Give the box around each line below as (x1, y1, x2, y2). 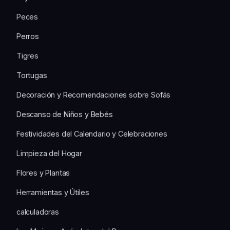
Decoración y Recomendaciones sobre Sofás (16, 90, 171, 100)
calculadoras (16, 207, 59, 217)
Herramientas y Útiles (16, 188, 89, 197)
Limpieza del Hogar (16, 149, 82, 158)
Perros (16, 32, 39, 41)
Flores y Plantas (16, 168, 70, 178)
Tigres (16, 51, 39, 61)
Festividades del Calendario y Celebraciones (16, 129, 167, 139)
